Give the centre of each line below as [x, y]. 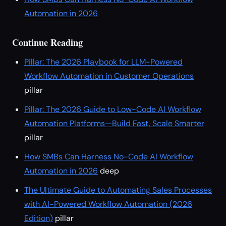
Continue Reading [47, 42]
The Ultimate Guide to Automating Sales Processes [118, 190]
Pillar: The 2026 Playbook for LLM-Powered [103, 62]
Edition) [39, 218]
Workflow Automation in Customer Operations [109, 76]
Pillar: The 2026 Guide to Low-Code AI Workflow [113, 109]
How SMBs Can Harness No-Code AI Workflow [109, 157]
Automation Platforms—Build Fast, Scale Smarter [114, 123]
